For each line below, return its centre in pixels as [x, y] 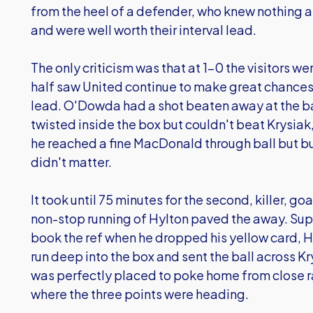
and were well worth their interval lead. [144, 30]
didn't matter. [71, 162]
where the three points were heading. [140, 294]
